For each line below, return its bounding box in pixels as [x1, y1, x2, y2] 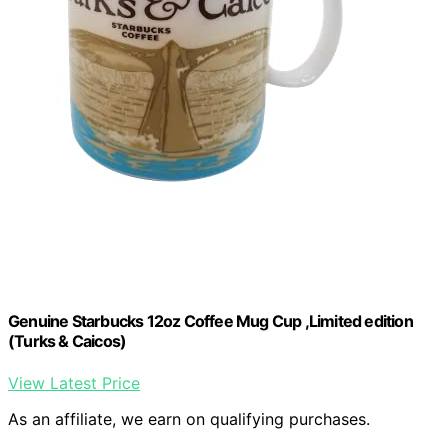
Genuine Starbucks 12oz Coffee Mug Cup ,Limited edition [8, 311, 413, 332]
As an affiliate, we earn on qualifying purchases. [8, 408, 370, 429]
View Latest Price [8, 372, 140, 393]
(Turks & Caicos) [8, 331, 127, 352]
